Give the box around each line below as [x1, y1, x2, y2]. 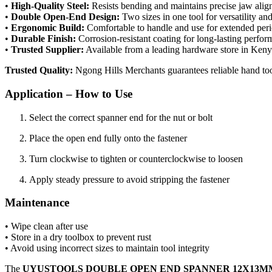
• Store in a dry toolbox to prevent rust [5, 231, 151, 242]
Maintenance [5, 196, 69, 209]
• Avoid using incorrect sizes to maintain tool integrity [5, 242, 209, 253]
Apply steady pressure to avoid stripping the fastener [29, 174, 229, 185]
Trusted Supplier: [11, 44, 84, 55]
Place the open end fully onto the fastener [29, 132, 187, 143]
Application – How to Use [5, 87, 132, 100]
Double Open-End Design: [11, 12, 120, 22]
